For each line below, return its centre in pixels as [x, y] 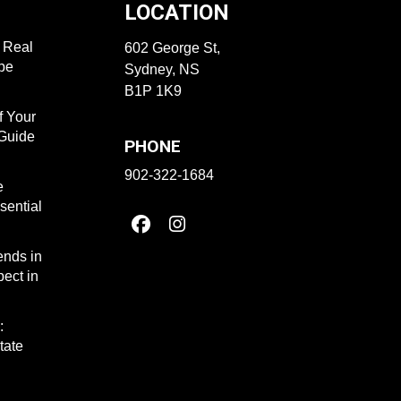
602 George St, [172, 48]
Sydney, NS [162, 69]
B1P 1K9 [153, 91]
